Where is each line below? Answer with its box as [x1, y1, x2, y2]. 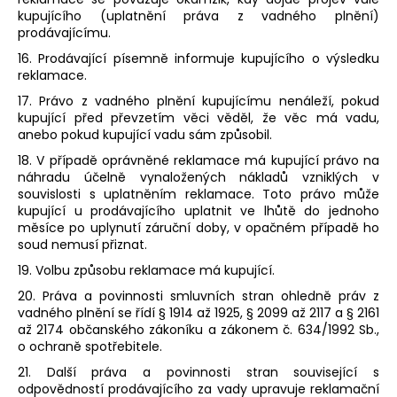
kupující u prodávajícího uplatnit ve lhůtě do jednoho [18, 202, 379, 221]
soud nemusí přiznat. [18, 236, 147, 254]
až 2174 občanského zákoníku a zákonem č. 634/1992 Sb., [18, 321, 379, 339]
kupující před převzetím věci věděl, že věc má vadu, [18, 109, 379, 128]
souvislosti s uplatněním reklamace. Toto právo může [18, 185, 379, 204]
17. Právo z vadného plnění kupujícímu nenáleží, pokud [18, 92, 379, 111]
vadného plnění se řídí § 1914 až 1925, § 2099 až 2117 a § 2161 [18, 304, 379, 323]
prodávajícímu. [18, 24, 111, 43]
